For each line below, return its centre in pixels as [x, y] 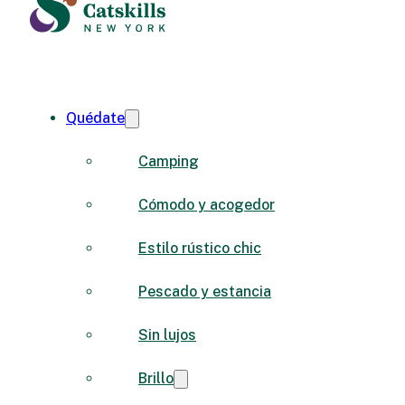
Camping [169, 161]
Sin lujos [167, 334]
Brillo [156, 378]
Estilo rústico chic [200, 248]
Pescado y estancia [205, 291]
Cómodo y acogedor [207, 204]
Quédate [95, 118]
